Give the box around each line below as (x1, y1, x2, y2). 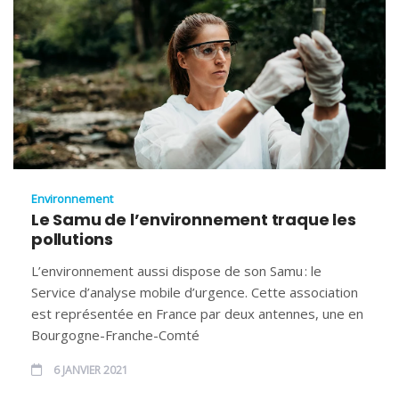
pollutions (31, 228, 114, 251)
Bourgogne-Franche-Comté (31, 326, 199, 345)
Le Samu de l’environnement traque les (31, 208, 356, 232)
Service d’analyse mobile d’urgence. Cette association (31, 283, 358, 302)
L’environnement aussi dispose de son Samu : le (31, 262, 322, 281)
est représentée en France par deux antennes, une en (31, 305, 363, 323)
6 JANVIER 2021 (51, 362, 128, 379)
